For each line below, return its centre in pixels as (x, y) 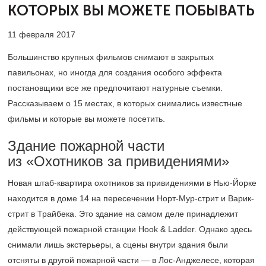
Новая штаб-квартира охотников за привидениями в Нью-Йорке (132, 183)
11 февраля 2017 (42, 34)
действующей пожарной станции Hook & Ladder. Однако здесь (130, 229)
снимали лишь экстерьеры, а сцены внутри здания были (118, 245)
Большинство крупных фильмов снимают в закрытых (111, 57)
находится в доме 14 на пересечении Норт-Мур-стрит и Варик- (131, 198)
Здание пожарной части (86, 146)
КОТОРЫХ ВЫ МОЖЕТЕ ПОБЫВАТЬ (131, 11)
